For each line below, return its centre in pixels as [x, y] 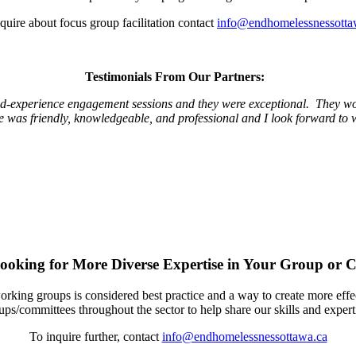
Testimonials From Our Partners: [178, 76]
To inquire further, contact [95, 336]
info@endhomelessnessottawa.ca [244, 336]
